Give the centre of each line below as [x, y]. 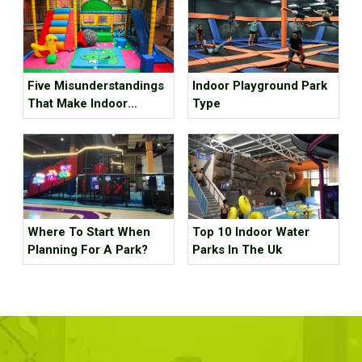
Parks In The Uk [237, 250]
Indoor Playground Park [260, 86]
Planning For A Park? [88, 250]
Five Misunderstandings [96, 86]
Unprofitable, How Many [95, 139]
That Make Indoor [78, 104]
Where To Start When [89, 232]
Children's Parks [74, 122]
